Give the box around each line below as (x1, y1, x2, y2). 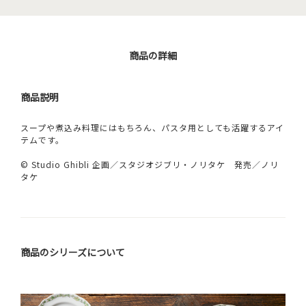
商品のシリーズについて (20, 245, 125, 260)
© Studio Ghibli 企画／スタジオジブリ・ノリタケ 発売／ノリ (20, 158, 279, 171)
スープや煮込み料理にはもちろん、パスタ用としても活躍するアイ (20, 122, 284, 134)
